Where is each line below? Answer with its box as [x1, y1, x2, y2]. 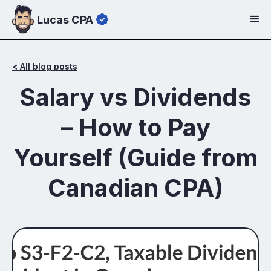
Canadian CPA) [48, 173, 223, 203]
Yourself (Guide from [13, 143, 258, 172]
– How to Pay [60, 113, 211, 142]
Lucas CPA [37, 12, 93, 26]
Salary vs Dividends [20, 82, 251, 112]
